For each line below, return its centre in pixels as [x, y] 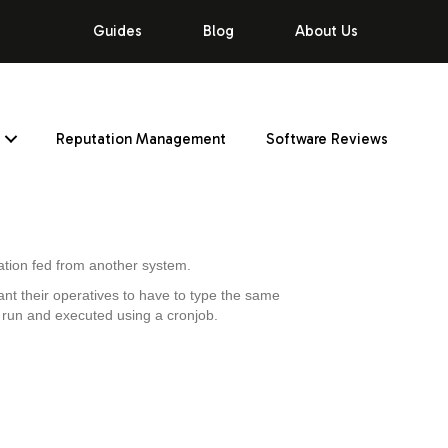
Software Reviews [327, 138]
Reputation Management [141, 138]
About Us [326, 31]
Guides [117, 31]
